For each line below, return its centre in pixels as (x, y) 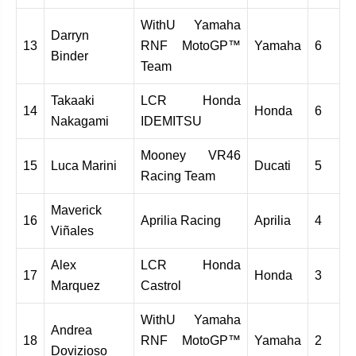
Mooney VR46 (191, 155)
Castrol (161, 285)
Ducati (273, 165)
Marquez (75, 285)
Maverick (76, 210)
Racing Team (178, 176)
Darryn (70, 35)
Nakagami (80, 121)
